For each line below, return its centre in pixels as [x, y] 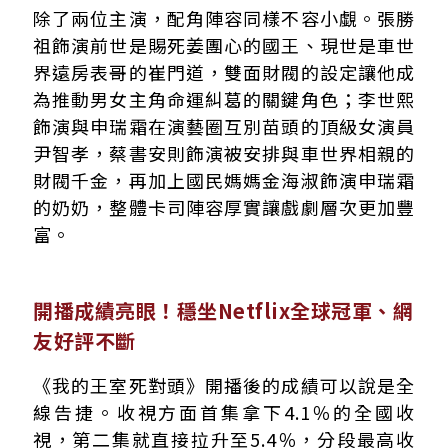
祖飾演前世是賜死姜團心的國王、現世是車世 [224, 45]
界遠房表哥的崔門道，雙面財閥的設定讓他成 [224, 72]
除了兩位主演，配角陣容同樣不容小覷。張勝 [224, 18]
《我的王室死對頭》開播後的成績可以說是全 [224, 385]
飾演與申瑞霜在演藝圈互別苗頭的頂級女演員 [224, 126]
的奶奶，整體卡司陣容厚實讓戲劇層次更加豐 [224, 207]
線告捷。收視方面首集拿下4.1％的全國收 [224, 412]
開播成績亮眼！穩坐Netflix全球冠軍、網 [223, 311]
